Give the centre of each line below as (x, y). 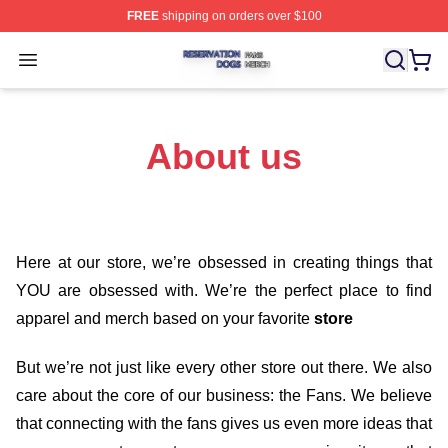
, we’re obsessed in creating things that (287, 262)
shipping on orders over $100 (240, 16)
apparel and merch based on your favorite (165, 318)
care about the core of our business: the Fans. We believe (224, 395)
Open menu (68, 58)
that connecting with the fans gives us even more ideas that (224, 423)
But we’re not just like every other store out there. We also (224, 367)
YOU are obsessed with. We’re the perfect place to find (224, 290)
